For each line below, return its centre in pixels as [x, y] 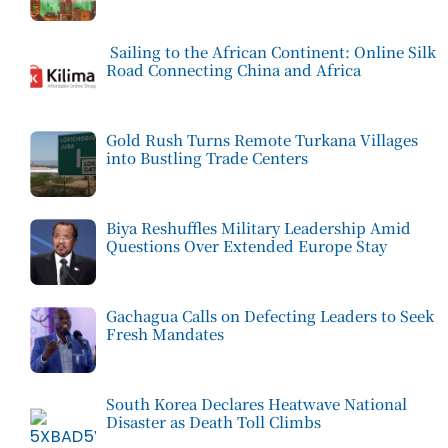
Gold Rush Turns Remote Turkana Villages [261, 140]
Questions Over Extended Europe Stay [246, 246]
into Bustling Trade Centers [206, 158]
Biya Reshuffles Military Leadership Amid [258, 228]
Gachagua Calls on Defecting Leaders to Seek [269, 316]
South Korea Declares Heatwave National [256, 404]
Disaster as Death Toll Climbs [213, 422]
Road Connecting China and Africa [233, 70]
